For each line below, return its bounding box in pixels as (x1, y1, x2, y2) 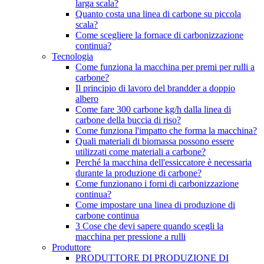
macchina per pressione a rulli (75, 232, 186, 242)
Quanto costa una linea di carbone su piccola (75, 9, 241, 19)
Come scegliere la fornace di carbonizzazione (75, 30, 243, 40)
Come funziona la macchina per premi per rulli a (75, 62, 255, 72)
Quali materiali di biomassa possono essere (75, 136, 234, 146)
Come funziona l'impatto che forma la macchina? (75, 126, 257, 136)
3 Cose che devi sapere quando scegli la (75, 221, 223, 231)
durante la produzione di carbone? (75, 168, 202, 178)
